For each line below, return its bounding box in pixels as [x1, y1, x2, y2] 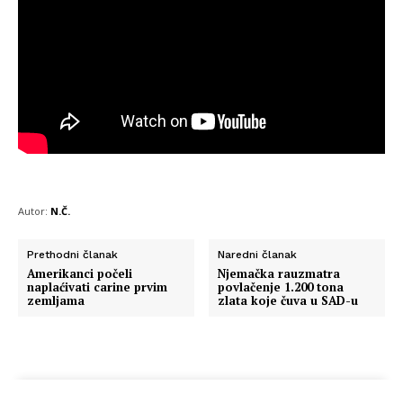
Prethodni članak [27, 247, 118, 261]
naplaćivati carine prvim [27, 278, 167, 295]
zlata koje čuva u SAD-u [218, 291, 359, 309]
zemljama [27, 291, 85, 309]
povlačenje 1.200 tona [218, 278, 345, 295]
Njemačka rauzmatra [218, 264, 341, 282]
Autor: [18, 203, 48, 218]
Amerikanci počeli [27, 264, 132, 282]
